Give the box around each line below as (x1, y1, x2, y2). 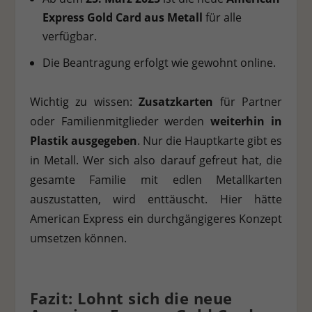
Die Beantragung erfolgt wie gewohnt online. (42, 55, 276, 71)
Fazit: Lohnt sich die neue (29, 287, 233, 309)
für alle (202, 10, 242, 26)
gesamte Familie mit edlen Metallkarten (29, 171, 283, 187)
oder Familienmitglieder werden (29, 113, 211, 129)
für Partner (213, 93, 283, 109)
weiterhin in (210, 113, 283, 129)
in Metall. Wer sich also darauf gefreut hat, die (29, 152, 283, 168)
